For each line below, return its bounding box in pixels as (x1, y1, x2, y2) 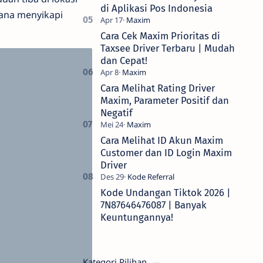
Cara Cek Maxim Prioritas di (100, 30, 220, 42)
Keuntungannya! (100, 211, 173, 223)
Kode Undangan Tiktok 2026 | (100, 187, 231, 198)
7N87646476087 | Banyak (100, 199, 207, 211)
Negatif (100, 107, 133, 119)
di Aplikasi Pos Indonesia (100, 2, 213, 14)
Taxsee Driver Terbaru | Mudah (100, 42, 235, 54)
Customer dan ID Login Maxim (100, 147, 232, 159)
